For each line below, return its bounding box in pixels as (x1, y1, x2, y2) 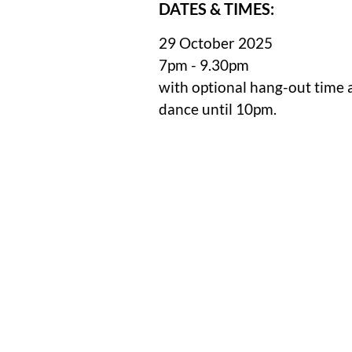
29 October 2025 (159, 34, 273, 52)
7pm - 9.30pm (159, 56, 250, 74)
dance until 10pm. (159, 100, 277, 118)
